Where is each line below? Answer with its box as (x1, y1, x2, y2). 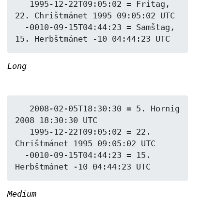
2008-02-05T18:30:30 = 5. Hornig (15, 104, 30, 114)
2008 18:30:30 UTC (15, 116, 97, 125)
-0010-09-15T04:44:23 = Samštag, (15, 22, 25, 32)
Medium (7, 189, 36, 199)
